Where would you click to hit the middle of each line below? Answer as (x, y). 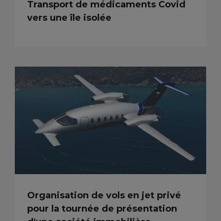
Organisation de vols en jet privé (104, 195)
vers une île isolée (69, 18)
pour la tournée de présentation (102, 208)
